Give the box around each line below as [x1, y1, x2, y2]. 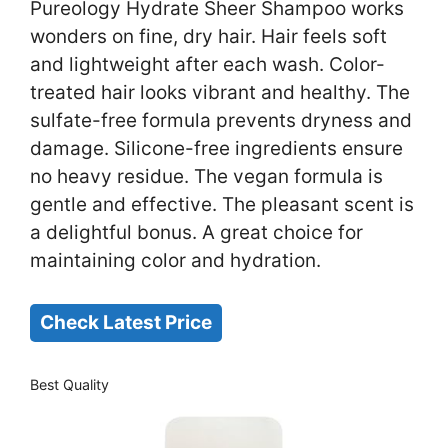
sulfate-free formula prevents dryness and [30, 109, 412, 133]
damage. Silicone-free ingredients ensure [30, 137, 403, 161]
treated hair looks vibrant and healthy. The [30, 81, 410, 105]
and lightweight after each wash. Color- [30, 53, 385, 77]
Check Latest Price [40, 310, 212, 334]
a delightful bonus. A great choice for [30, 221, 363, 245]
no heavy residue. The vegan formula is [30, 165, 383, 189]
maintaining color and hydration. [30, 249, 321, 273]
